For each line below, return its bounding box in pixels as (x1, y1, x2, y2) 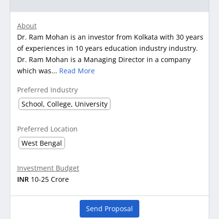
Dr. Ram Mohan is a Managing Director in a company (17, 54, 191, 64)
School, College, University (21, 99, 108, 109)
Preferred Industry (17, 85, 78, 94)
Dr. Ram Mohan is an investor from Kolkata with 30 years (17, 32, 203, 42)
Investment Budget (17, 163, 79, 173)
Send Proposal (86, 203, 133, 213)
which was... (17, 66, 59, 75)
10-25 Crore (30, 174, 69, 184)
